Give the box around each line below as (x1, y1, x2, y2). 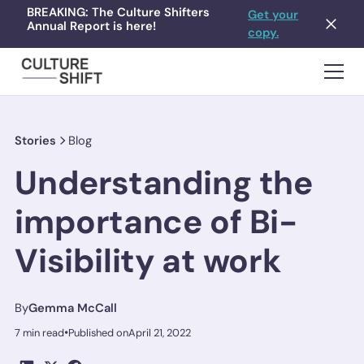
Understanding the (15, 162, 313, 206)
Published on (68, 326, 129, 340)
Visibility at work (15, 240, 281, 284)
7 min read (15, 326, 65, 340)
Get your (248, 6, 299, 24)
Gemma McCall (28, 300, 118, 317)
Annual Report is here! (27, 18, 157, 35)
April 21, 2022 (128, 326, 192, 340)
